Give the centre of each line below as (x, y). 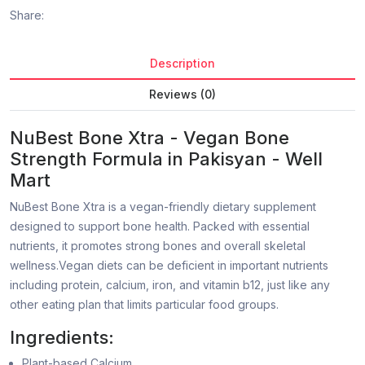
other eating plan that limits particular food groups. (144, 305)
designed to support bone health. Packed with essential (160, 226)
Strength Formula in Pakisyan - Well (166, 159)
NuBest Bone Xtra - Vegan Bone (150, 138)
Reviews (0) (182, 95)
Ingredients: (62, 338)
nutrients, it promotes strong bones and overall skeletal (158, 246)
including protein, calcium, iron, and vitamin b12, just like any (170, 285)
